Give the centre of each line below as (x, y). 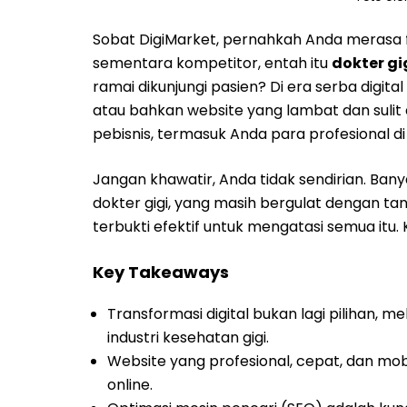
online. (130, 385)
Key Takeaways (161, 272)
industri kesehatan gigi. (188, 338)
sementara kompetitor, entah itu (212, 63)
